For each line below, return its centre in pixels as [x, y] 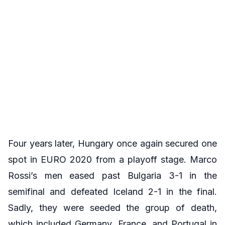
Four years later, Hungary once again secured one [113, 143]
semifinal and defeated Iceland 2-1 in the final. [113, 191]
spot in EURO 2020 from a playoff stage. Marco [113, 159]
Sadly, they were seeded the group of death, [113, 207]
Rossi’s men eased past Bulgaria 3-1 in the [113, 175]
